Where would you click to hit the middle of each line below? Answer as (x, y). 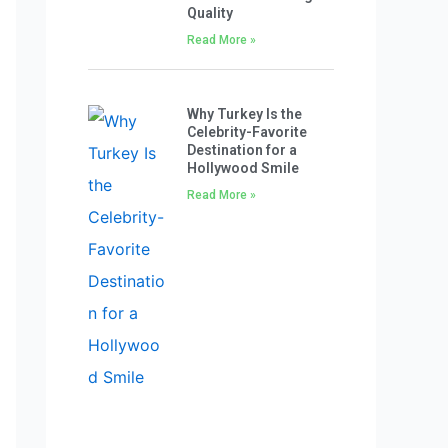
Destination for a (241, 149)
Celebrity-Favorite (246, 131)
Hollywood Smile (242, 167)
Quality (209, 12)
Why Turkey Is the (244, 113)
